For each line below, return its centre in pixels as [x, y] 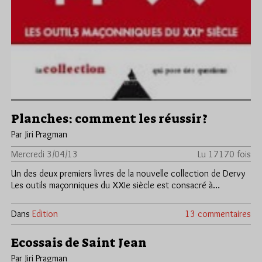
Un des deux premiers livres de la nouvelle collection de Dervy [128, 173]
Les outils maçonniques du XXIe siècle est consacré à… [116, 185]
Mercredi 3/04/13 [44, 154]
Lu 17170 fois [224, 154]
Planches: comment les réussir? [109, 118]
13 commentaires [218, 213]
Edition [45, 213]
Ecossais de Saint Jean [79, 242]
